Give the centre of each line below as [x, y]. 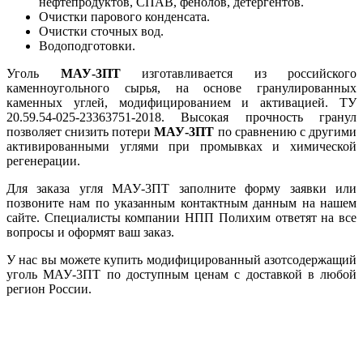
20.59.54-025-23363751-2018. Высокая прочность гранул [181, 117]
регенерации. [43, 160]
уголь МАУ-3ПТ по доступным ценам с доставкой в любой [181, 274]
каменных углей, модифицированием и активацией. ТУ [181, 102]
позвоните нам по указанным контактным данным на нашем [181, 203]
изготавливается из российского [238, 73]
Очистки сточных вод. [101, 31]
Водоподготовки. [87, 45]
